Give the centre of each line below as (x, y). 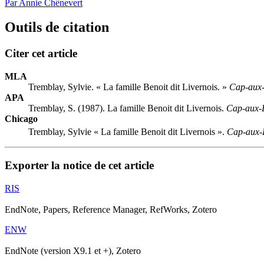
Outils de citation (57, 27)
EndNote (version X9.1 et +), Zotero (73, 250)
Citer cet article (41, 54)
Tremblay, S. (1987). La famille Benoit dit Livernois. (127, 108)
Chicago (21, 119)
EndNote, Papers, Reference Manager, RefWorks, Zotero (111, 209)
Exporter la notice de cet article (79, 166)
